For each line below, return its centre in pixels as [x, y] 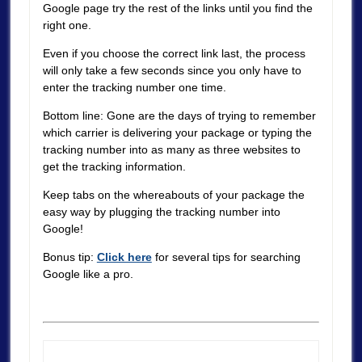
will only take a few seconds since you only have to [172, 71]
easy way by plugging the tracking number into [161, 211]
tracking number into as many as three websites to [171, 150]
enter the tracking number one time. [134, 88]
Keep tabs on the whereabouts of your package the [173, 194]
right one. [67, 25]
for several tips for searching [226, 257]
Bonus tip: [69, 257]
